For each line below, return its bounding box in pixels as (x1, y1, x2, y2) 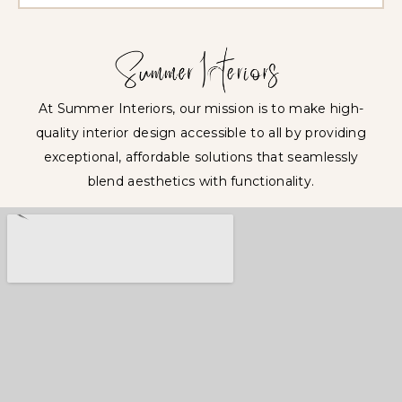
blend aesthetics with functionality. (87, 173, 315, 190)
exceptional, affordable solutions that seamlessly (43, 149, 359, 166)
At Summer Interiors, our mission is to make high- (38, 100, 364, 118)
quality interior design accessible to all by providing (35, 125, 367, 142)
